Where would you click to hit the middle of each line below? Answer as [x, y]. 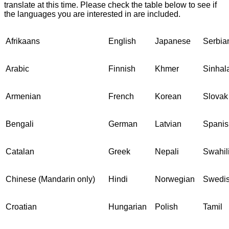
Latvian [168, 124]
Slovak [215, 97]
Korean [168, 97]
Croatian [21, 207]
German [123, 124]
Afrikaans [23, 41]
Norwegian [175, 179]
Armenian [23, 97]
